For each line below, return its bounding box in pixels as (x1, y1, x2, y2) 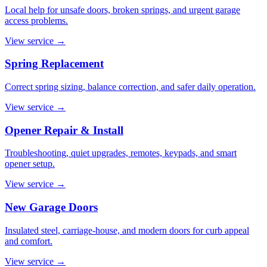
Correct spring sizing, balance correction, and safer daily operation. (5, 81, 256, 92)
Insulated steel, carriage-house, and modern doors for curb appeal (5, 225, 249, 235)
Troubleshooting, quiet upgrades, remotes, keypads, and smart (5, 148, 237, 159)
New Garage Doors (5, 201, 98, 214)
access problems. (5, 15, 68, 26)
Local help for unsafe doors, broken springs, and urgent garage (5, 4, 240, 15)
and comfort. (5, 235, 52, 246)
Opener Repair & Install (5, 123, 123, 136)
